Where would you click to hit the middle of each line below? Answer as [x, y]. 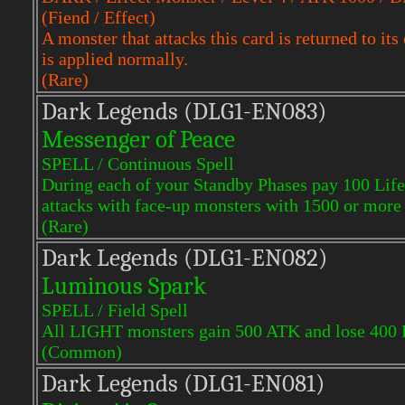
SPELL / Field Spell [115, 310]
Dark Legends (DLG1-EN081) [183, 384]
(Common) [82, 352]
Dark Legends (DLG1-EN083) [184, 112]
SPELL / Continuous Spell [138, 164]
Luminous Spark [124, 286]
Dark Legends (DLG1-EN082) [184, 258]
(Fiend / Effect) [99, 17]
